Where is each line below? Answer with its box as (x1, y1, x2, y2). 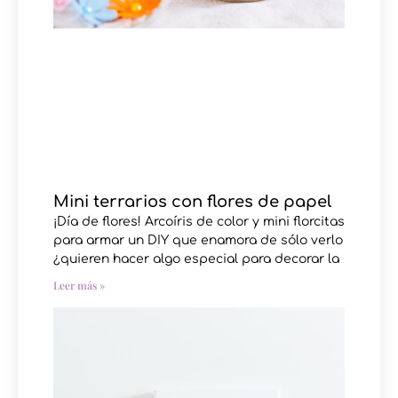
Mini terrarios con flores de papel (53, 192, 331, 211)
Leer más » (53, 277, 105, 292)
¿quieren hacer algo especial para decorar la (53, 251, 339, 266)
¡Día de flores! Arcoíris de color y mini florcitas (53, 214, 345, 228)
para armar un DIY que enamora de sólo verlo (53, 233, 343, 247)
